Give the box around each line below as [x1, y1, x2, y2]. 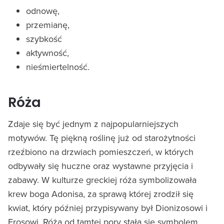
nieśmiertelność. [26, 60, 89, 73]
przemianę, [26, 18, 69, 31]
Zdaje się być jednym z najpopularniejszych [8, 117, 178, 130]
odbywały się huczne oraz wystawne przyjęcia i [8, 159, 193, 172]
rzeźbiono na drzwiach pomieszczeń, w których [8, 145, 193, 158]
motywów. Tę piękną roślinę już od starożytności [8, 131, 195, 144]
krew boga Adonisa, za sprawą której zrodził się [8, 187, 193, 200]
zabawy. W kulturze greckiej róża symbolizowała [8, 173, 196, 186]
